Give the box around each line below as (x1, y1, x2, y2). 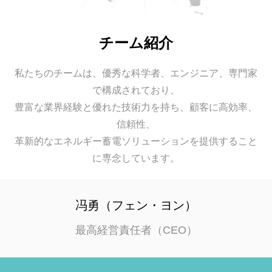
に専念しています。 (92, 153, 180, 164)
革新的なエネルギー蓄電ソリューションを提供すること (15, 136, 257, 147)
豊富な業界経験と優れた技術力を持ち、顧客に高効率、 (15, 102, 257, 113)
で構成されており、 (92, 85, 180, 96)
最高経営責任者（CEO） (75, 224, 197, 237)
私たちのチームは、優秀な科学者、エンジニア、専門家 (15, 68, 257, 79)
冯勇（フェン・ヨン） (75, 199, 197, 212)
